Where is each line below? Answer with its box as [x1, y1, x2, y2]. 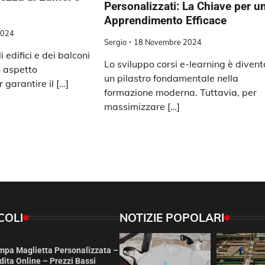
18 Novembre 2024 [134, 37, 202, 47]
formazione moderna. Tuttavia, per [104, 86, 257, 99]
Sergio [104, 37, 127, 47]
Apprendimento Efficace [104, 13, 227, 27]
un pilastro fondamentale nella [104, 72, 239, 85]
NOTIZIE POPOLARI [119, 211, 224, 225]
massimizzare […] [104, 101, 180, 113]
